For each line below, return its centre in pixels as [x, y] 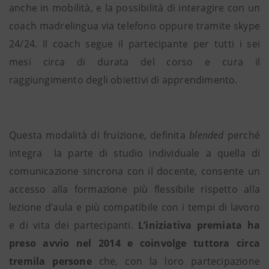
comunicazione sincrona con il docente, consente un [134, 171]
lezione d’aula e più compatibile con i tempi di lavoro [134, 207]
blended [208, 135]
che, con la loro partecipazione [176, 261]
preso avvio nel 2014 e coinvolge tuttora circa [134, 243]
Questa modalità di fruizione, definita [99, 135]
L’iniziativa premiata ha [199, 225]
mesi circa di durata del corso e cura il [134, 62]
